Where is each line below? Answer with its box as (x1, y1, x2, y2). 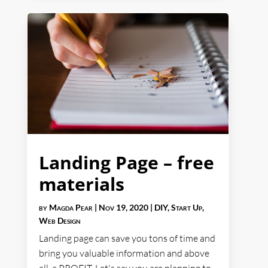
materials (38, 172, 124, 197)
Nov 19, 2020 (98, 202, 148, 213)
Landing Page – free (38, 150, 214, 175)
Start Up (170, 202, 202, 213)
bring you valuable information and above (38, 247, 209, 260)
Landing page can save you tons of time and (38, 232, 215, 245)
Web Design (38, 215, 81, 226)
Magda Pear (48, 202, 93, 213)
